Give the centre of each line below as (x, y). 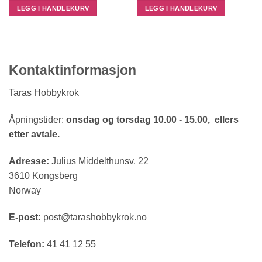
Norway (25, 190)
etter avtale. (34, 135)
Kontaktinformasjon (73, 70)
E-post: (25, 217)
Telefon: (27, 244)
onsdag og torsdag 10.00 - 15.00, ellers (151, 120)
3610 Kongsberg (43, 176)
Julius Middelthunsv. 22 (99, 161)
